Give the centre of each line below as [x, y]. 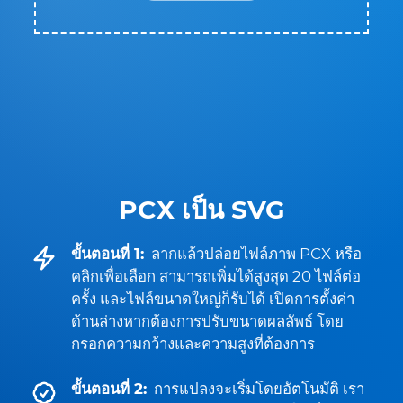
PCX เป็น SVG [201, 210]
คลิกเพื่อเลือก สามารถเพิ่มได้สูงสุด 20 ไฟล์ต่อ [216, 276]
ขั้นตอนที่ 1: [107, 254]
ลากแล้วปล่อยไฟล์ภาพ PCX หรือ [256, 254]
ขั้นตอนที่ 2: [109, 389]
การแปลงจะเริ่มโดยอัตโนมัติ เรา [259, 389]
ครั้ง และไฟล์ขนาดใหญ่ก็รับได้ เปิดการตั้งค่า [213, 299]
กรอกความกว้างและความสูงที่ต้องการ [193, 344]
